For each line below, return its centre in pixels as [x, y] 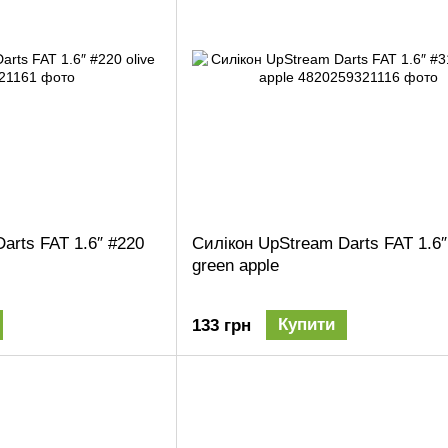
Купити [306, 325]
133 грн [221, 326]
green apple [235, 265]
